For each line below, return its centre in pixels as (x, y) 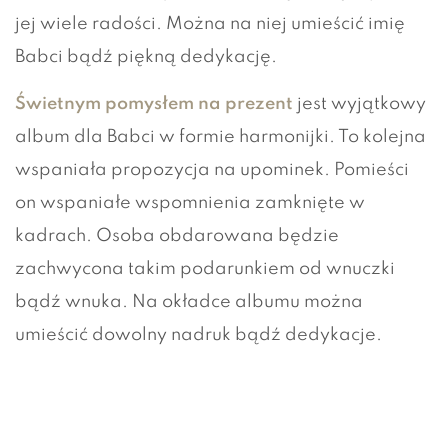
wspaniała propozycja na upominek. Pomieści (212, 169)
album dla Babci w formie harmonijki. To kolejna (220, 136)
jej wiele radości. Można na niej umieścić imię (210, 23)
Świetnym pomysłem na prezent (154, 103)
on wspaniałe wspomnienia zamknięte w (190, 202)
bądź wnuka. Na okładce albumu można (189, 301)
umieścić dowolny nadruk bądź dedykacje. (200, 334)
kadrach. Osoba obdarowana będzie (177, 235)
